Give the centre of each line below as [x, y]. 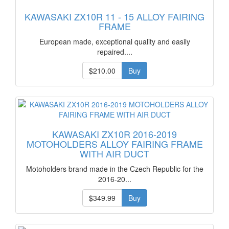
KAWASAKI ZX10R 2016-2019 [114, 134]
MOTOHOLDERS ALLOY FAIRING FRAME [114, 144]
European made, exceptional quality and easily [114, 41]
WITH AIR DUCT [114, 153]
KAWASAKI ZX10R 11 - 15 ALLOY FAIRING [114, 16]
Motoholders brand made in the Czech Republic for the [114, 169]
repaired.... [114, 52]
